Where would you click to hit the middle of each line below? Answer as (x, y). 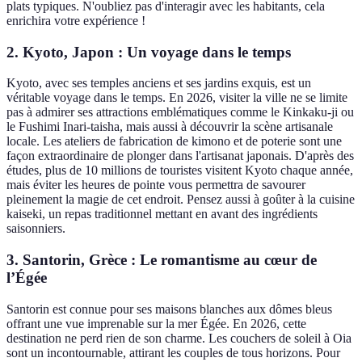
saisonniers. (36, 229)
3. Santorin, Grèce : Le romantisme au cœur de (162, 260)
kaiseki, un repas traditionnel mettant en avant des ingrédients (162, 214)
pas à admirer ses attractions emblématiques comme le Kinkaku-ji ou (180, 112)
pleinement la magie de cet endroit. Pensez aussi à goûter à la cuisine (181, 200)
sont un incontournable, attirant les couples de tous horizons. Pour (173, 352)
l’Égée (27, 278)
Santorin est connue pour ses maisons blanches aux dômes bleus (169, 309)
